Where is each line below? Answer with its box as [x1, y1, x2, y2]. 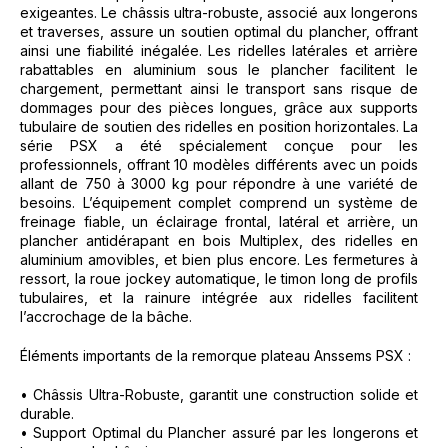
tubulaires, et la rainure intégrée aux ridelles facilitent [20, 289, 418, 306]
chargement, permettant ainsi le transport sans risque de [20, 80, 418, 97]
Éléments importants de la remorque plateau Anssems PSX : [20, 347, 411, 364]
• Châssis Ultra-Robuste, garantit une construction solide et [20, 386, 418, 403]
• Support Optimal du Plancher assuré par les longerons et [20, 424, 418, 441]
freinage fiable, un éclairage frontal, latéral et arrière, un [20, 213, 418, 230]
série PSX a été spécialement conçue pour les [20, 137, 418, 154]
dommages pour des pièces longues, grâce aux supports [20, 99, 418, 116]
